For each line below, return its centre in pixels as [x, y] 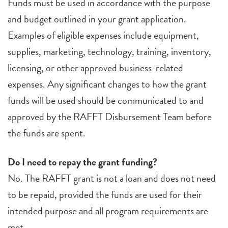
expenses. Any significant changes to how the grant [107, 84]
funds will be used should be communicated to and [106, 101]
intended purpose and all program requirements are [108, 211]
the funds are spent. [48, 133]
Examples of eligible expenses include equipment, [103, 35]
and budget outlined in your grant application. [97, 19]
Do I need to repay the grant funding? [82, 162]
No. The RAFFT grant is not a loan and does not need [112, 178]
